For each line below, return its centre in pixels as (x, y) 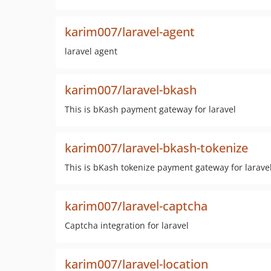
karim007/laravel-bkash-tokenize (156, 148)
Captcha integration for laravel (127, 225)
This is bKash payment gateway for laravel (150, 109)
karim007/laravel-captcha (136, 206)
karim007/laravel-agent (130, 32)
